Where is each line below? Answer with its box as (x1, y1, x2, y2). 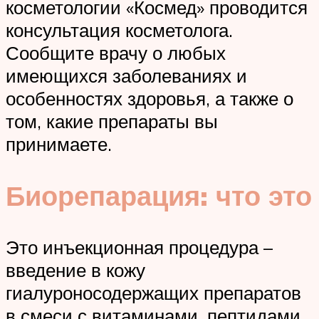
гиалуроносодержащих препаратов (6, 281, 301, 304)
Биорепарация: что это (6, 178, 312, 214)
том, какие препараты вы (6, 110, 218, 133)
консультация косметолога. (6, 19, 233, 42)
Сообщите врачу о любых (6, 41, 226, 65)
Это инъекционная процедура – (6, 235, 273, 258)
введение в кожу (6, 258, 145, 281)
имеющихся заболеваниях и (6, 64, 247, 88)
